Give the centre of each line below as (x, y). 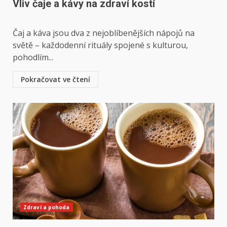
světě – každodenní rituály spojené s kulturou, (100, 45)
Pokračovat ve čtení (55, 79)
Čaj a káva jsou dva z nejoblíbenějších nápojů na (104, 33)
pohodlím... (33, 57)
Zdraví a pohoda (47, 207)
